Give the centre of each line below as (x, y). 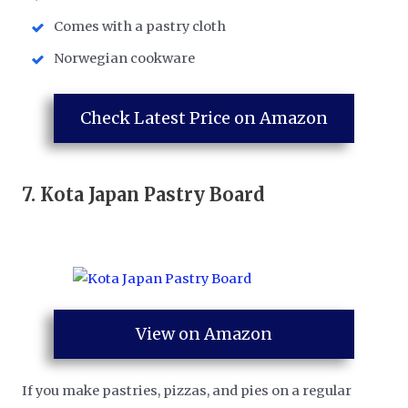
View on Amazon (204, 334)
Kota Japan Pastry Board (153, 194)
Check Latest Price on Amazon (204, 118)
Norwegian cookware (125, 58)
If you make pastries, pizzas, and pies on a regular (187, 390)
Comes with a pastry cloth (140, 27)
